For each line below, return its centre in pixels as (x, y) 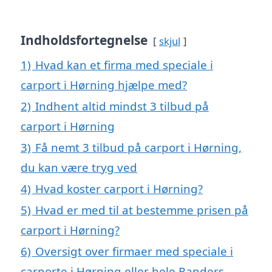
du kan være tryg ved (79, 168)
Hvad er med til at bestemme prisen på (142, 210)
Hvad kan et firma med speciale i (124, 65)
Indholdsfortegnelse (84, 40)
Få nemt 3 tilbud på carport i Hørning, (138, 148)
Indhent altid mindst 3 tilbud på (122, 106)
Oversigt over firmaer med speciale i (134, 251)
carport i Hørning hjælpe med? (104, 85)
